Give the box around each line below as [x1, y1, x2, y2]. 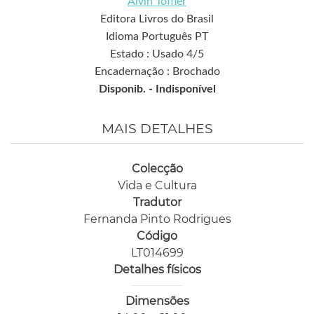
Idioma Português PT [106, 31, 208, 43]
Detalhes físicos [113, 263, 201, 277]
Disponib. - [98, 83, 156, 95]
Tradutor [132, 196, 182, 210]
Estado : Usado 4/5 [110, 48, 204, 60]
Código [137, 229, 177, 243]
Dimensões [125, 294, 189, 308]
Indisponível [155, 83, 216, 95]
